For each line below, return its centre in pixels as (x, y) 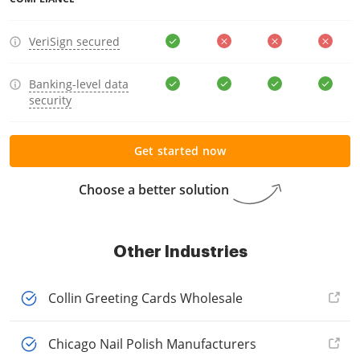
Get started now (180, 151)
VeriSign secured (74, 41)
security (50, 100)
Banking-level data (79, 84)
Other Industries (180, 252)
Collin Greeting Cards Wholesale (145, 298)
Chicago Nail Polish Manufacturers (152, 344)
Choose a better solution (153, 190)
